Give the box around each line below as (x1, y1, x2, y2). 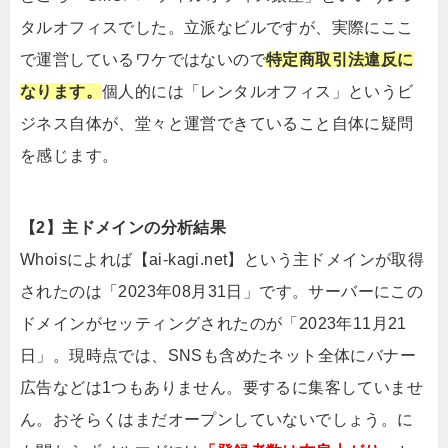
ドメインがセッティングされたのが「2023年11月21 (20, 314, 407, 332)
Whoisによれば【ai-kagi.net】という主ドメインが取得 (20, 250, 425, 268)
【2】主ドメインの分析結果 (20, 218, 227, 236)
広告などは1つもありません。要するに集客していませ (20, 378, 423, 396)
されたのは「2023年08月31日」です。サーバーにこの (20, 282, 424, 300)
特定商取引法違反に (266, 50, 414, 68)
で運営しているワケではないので (20, 50, 266, 68)
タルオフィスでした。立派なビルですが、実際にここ (20, 18, 414, 36)
